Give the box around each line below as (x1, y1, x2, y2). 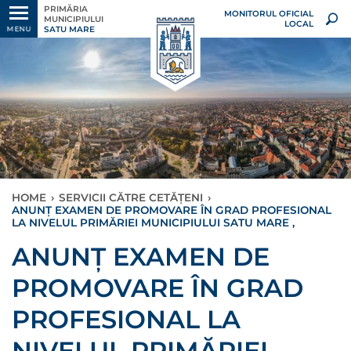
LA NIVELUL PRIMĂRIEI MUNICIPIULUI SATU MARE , (12, 216, 295, 229)
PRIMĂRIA (44, 3, 88, 14)
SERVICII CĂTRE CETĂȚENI (59, 191, 203, 204)
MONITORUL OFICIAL (223, 9, 313, 19)
